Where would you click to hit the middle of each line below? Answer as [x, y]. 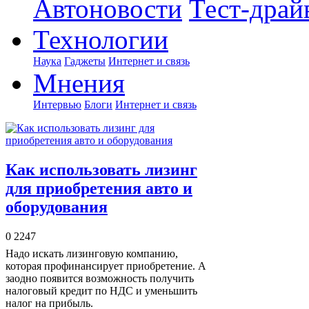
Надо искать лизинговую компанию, [92, 253]
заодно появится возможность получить [100, 278]
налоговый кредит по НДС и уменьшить [101, 290]
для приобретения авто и [99, 188]
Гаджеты [85, 61]
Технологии [101, 40]
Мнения [79, 83]
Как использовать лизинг [101, 169]
